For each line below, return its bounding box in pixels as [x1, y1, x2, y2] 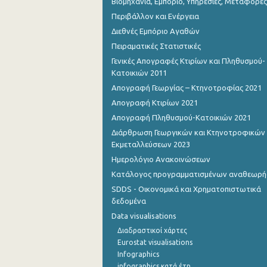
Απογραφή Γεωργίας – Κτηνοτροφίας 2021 [111, 83, 262, 92]
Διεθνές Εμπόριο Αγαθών [111, 27, 200, 35]
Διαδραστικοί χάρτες [117, 226, 187, 234]
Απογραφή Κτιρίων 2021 [111, 98, 198, 107]
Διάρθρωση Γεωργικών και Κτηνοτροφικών [111, 128, 265, 136]
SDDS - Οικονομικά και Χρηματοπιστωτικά [111, 185, 261, 193]
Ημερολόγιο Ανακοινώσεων [111, 155, 210, 163]
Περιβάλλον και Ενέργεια [111, 12, 199, 20]
